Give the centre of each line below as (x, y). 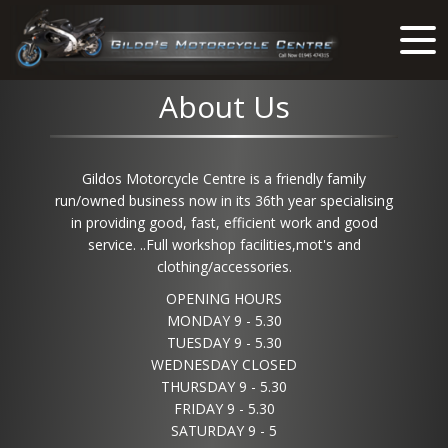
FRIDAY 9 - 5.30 (224, 408)
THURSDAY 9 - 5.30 (224, 386)
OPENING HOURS (224, 298)
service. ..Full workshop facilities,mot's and (224, 244)
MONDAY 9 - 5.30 (224, 320)
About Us (224, 106)
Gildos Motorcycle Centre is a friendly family (224, 178)
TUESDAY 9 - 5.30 (224, 342)
